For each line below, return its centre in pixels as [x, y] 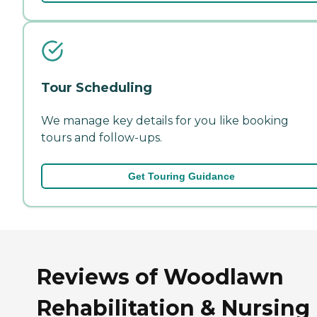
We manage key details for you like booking [165, 120]
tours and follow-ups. [102, 137]
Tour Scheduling [97, 87]
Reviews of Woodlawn [160, 277]
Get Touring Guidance [181, 176]
